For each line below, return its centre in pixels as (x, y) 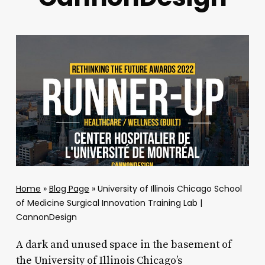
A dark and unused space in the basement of (124, 245)
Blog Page (69, 189)
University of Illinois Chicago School (169, 189)
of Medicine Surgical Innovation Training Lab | (109, 203)
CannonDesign (46, 217)
